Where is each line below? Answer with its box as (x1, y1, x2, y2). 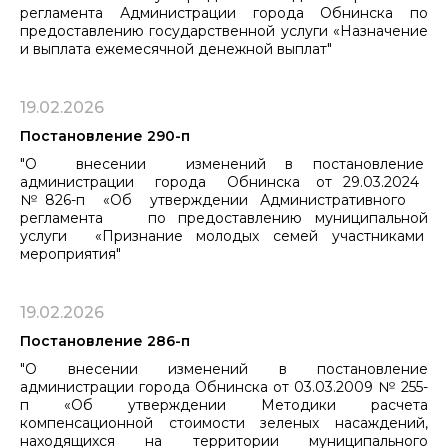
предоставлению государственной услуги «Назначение (20, 21, 428, 40)
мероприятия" (20, 244, 121, 263)
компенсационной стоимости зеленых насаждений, (20, 413, 428, 432)
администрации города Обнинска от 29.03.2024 (20, 172, 428, 191)
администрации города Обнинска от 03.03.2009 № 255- (20, 377, 428, 396)
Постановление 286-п (20, 331, 190, 350)
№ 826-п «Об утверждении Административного (20, 190, 428, 209)
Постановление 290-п (20, 126, 190, 145)
